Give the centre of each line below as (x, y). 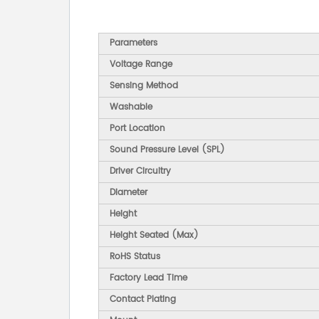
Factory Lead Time (148, 278)
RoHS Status (135, 257)
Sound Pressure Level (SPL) (167, 150)
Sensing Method (144, 86)
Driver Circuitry (140, 172)
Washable (131, 108)
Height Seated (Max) (154, 236)
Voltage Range (141, 65)
